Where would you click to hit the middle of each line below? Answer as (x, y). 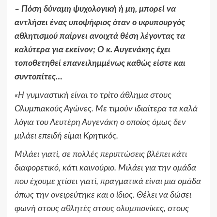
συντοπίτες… (39, 77)
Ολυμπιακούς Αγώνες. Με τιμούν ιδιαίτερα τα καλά (106, 109)
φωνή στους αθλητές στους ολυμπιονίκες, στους (102, 209)
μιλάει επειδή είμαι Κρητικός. (66, 136)
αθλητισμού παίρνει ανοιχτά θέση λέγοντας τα (100, 37)
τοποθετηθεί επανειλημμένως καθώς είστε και (100, 64)
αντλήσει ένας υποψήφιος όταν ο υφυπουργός (100, 23)
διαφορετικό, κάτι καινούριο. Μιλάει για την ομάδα (105, 168)
